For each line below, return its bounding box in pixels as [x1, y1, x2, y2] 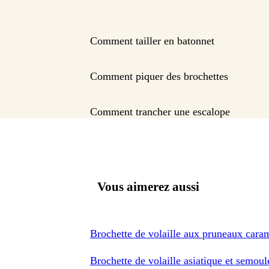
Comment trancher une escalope [90, 106, 230, 118]
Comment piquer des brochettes [90, 70, 228, 83]
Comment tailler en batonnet [90, 35, 214, 47]
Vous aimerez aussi [97, 179, 199, 194]
